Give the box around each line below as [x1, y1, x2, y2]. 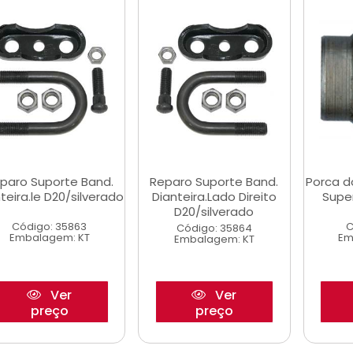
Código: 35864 [176, 221, 252, 236]
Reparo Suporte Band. [150, 173, 279, 190]
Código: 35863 [12, 219, 87, 234]
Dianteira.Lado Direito [151, 188, 277, 205]
